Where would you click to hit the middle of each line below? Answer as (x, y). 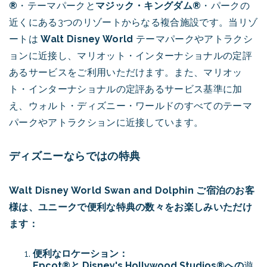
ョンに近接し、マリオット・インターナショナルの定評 (131, 56)
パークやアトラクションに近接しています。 (106, 122)
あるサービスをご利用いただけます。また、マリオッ (126, 72)
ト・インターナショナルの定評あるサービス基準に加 (126, 89)
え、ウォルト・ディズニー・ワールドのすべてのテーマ (131, 106)
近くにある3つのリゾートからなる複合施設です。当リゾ (133, 22)
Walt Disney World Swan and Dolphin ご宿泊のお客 (132, 190)
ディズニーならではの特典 (75, 156)
